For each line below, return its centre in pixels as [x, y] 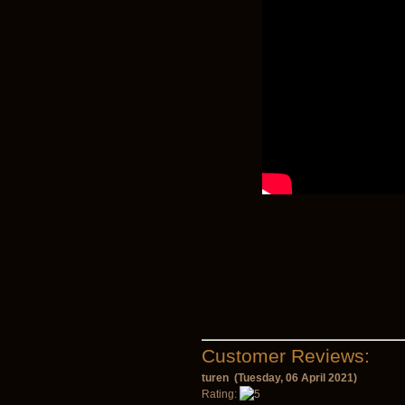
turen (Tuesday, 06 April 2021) [279, 378]
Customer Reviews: [286, 356]
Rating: [221, 394]
